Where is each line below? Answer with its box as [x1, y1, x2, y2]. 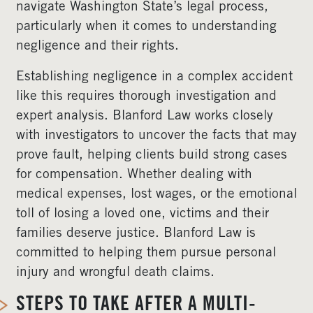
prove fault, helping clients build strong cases [16, 149, 287, 162]
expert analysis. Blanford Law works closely [16, 110, 273, 123]
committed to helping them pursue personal [16, 247, 276, 260]
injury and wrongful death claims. [16, 266, 214, 279]
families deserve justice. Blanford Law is [16, 227, 256, 240]
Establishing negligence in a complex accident [16, 71, 293, 84]
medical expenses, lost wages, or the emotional [16, 188, 297, 201]
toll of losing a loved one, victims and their [16, 208, 269, 221]
